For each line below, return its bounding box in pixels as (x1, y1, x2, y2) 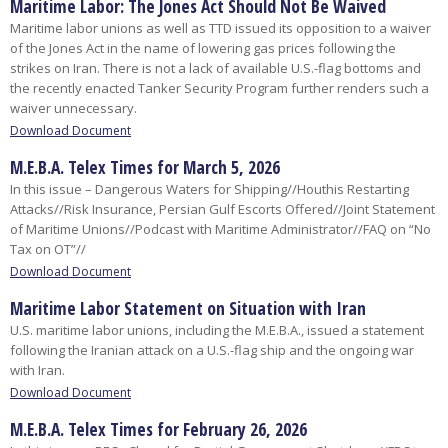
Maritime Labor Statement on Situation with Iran (10, 296, 366, 321)
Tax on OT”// (10, 240, 86, 259)
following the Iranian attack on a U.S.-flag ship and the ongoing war (10, 341, 414, 360)
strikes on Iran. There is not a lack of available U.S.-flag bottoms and (10, 59, 421, 78)
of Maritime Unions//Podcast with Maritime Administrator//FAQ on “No (10, 220, 431, 239)
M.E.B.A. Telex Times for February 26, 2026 (10, 417, 307, 442)
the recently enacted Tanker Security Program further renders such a (10, 79, 429, 98)
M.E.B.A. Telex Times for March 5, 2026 (10, 155, 280, 180)
